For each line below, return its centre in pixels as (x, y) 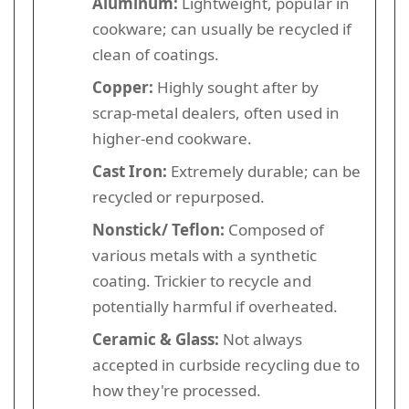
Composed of (274, 229)
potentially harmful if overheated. (215, 306)
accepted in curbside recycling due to (226, 364)
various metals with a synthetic (204, 255)
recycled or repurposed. (178, 196)
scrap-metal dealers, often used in (216, 112)
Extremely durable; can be (264, 171)
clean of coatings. (156, 54)
